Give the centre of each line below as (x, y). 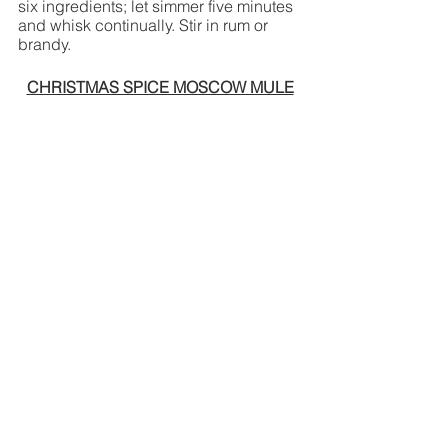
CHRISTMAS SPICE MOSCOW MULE (160, 87)
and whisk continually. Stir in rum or (145, 25)
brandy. (44, 44)
